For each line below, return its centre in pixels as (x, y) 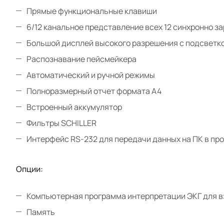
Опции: (29, 169)
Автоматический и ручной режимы (91, 75)
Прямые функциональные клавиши (92, 11)
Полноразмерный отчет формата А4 (95, 91)
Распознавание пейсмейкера (82, 59)
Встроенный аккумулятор (75, 107)
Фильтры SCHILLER (62, 123)
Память (41, 212)
